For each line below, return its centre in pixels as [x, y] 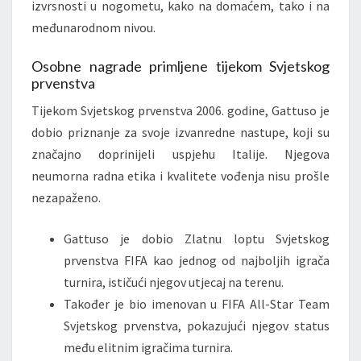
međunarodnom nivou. [93, 28]
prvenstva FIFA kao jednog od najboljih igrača [197, 261]
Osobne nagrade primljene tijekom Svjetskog [180, 66]
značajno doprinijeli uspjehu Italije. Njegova [180, 154]
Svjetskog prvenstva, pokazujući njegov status [197, 326]
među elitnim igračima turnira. [148, 348]
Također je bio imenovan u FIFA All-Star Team [197, 304]
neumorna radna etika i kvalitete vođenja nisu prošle [180, 176]
